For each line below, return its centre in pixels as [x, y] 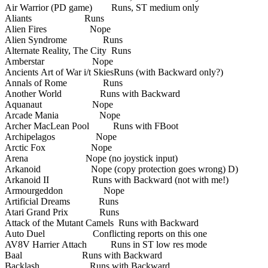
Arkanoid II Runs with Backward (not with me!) [117, 179]
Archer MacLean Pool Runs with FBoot [92, 126]
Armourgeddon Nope [65, 190]
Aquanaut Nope [59, 104]
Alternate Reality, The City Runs [68, 50]
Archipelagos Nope [61, 136]
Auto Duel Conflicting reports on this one [106, 233]
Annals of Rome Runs [64, 83]
